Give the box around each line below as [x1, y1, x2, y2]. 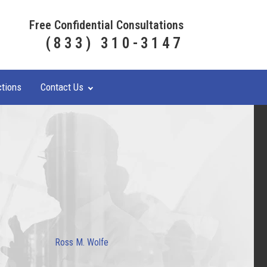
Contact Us [41, 81, 84, 93]
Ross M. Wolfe [54, 237, 108, 248]
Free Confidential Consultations [29, 18, 184, 32]
